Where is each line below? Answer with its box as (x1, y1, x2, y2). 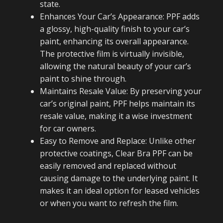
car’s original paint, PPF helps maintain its (40, 98, 195, 109)
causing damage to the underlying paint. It (40, 173, 198, 184)
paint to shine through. (40, 73, 126, 84)
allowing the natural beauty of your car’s (40, 61, 191, 72)
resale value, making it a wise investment (40, 111, 192, 121)
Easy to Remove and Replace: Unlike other (40, 135, 196, 146)
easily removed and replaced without (40, 160, 176, 171)
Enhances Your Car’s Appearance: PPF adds (40, 11, 200, 22)
